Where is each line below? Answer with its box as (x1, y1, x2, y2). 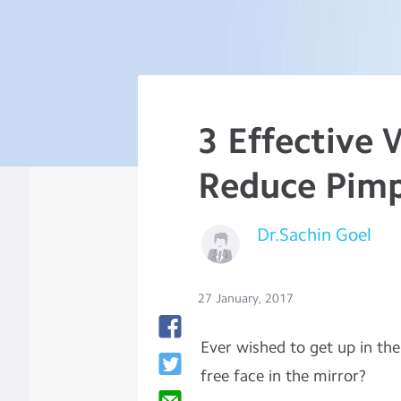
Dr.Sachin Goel (257, 224, 372, 245)
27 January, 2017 (198, 291, 294, 306)
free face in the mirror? (200, 366, 366, 386)
